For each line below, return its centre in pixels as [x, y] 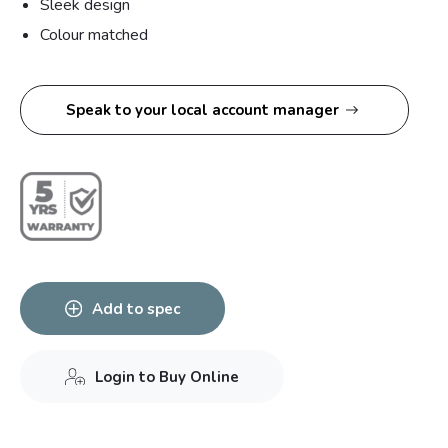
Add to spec [136, 308]
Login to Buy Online [167, 376]
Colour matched [94, 34]
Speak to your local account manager [202, 109]
